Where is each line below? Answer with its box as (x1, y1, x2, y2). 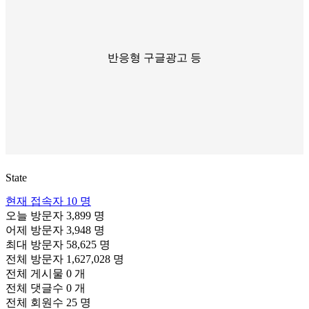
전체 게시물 (6, 268, 66, 280)
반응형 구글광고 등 (108, 52, 201, 64)
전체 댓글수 (6, 282, 66, 295)
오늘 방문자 (6, 210, 66, 222)
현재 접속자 (6, 195, 66, 208)
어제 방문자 (6, 224, 66, 237)
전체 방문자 (6, 253, 66, 266)
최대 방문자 (6, 239, 66, 251)
